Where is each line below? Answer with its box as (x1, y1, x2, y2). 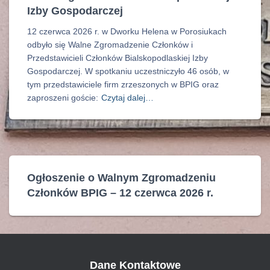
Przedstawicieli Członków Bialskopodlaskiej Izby (27, 53, 208, 63)
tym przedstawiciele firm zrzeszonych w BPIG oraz (27, 80, 219, 89)
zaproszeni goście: (27, 93, 98, 102)
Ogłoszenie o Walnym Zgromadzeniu (27, 172, 216, 184)
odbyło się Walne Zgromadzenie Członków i (27, 40, 193, 49)
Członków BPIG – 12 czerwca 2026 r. (27, 187, 213, 199)
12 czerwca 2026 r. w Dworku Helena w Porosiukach (27, 27, 227, 36)
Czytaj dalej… (101, 93, 154, 102)
